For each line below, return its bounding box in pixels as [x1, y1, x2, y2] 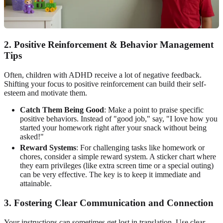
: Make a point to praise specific [104, 106, 204, 114]
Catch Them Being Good [20, 106, 104, 114]
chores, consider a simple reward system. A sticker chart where [20, 152, 216, 161]
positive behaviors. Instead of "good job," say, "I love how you [20, 114, 218, 123]
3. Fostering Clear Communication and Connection [4, 197, 214, 208]
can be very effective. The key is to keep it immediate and [20, 170, 201, 179]
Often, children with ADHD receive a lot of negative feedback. [4, 71, 202, 80]
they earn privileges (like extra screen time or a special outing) [20, 161, 214, 170]
